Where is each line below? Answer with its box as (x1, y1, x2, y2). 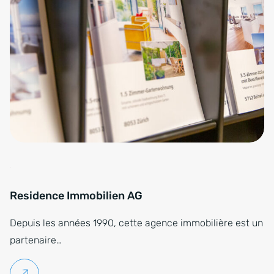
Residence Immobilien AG (10, 189, 143, 203)
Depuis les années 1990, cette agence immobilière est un (10, 217, 263, 229)
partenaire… (10, 234, 62, 246)
